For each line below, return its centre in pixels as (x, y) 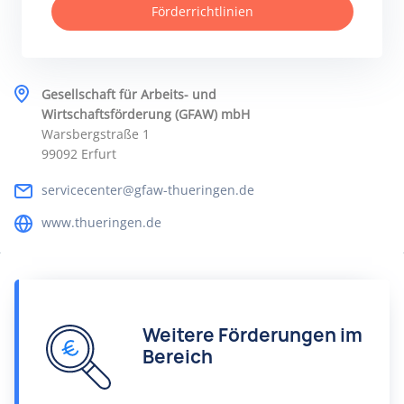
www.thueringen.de (101, 222)
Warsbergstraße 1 (96, 134)
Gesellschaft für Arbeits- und (129, 94)
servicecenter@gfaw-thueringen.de (148, 190)
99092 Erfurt (79, 154)
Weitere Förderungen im (252, 335)
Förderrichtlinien (202, 11)
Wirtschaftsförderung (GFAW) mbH (146, 114)
